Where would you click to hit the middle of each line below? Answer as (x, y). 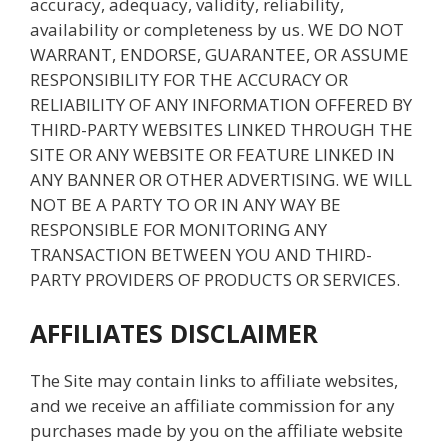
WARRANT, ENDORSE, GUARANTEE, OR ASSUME (219, 54)
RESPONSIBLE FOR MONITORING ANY (178, 229)
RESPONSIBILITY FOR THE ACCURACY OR (189, 79)
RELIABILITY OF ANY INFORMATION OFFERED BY (221, 104)
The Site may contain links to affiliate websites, (214, 380)
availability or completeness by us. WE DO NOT (217, 29)
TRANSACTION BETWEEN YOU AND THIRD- (201, 254)
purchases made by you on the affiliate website (216, 430)
